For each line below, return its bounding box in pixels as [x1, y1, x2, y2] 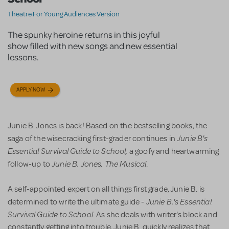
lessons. [8, 51, 39, 63]
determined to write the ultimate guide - [8, 197, 146, 208]
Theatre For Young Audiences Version [8, 10, 120, 19]
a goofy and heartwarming [127, 146, 219, 157]
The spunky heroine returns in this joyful [8, 29, 160, 40]
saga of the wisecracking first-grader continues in [8, 133, 177, 144]
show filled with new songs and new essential [8, 40, 177, 52]
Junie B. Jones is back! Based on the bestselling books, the [8, 121, 208, 131]
